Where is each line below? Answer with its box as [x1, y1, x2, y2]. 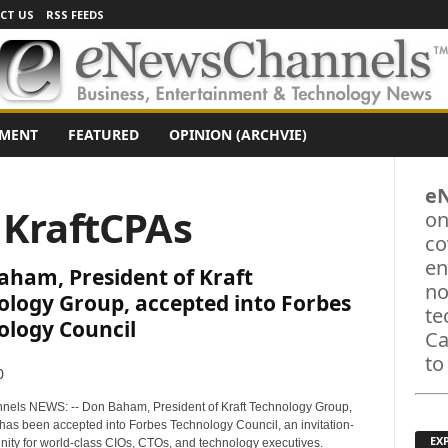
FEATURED [67, 125, 139, 144]
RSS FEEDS [45, 7, 104, 22]
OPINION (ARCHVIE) [168, 125, 307, 144]
